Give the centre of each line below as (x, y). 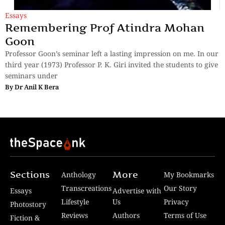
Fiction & (25, 218)
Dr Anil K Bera (37, 87)
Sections (30, 175)
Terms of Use (185, 215)
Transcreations (86, 188)
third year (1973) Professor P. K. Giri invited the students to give (111, 65)
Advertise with (137, 191)
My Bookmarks (189, 175)
